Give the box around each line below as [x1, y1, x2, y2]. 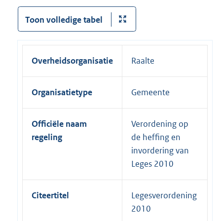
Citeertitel [32, 189, 69, 201]
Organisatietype [32, 86, 92, 98]
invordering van [131, 145, 189, 156]
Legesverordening [131, 189, 197, 201]
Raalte [131, 55, 154, 66]
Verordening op [131, 118, 188, 129]
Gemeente [131, 86, 170, 98]
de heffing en [131, 131, 181, 143]
